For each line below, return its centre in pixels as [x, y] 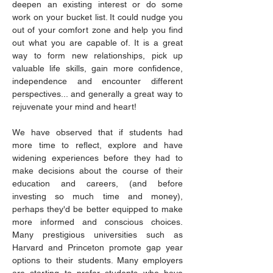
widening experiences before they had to [97, 158]
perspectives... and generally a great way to [97, 94]
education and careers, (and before [97, 183]
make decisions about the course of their [97, 171]
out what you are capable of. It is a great [97, 43]
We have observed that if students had [97, 132]
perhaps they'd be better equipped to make [97, 209]
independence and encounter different [97, 81]
